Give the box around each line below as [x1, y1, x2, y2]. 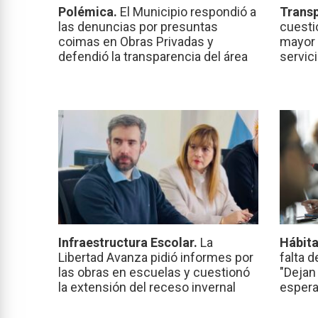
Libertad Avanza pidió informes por [58, 250, 253, 265]
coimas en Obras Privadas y [58, 34, 214, 50]
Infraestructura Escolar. [58, 235, 200, 251]
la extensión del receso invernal [58, 280, 236, 295]
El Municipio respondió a [120, 4, 256, 20]
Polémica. [58, 4, 120, 20]
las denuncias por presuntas [58, 19, 218, 35]
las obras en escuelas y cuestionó [58, 265, 250, 280]
